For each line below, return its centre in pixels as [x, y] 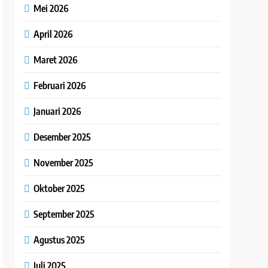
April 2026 [54, 34]
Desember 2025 [63, 137]
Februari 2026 [60, 86]
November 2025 [64, 163]
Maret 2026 [56, 60]
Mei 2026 [51, 8]
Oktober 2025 [60, 188]
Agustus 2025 [60, 240]
